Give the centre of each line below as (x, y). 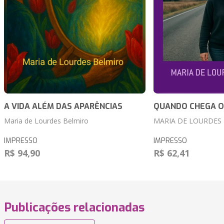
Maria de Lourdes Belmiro (46, 121)
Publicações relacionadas (74, 208)
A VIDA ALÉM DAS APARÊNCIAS (63, 106)
